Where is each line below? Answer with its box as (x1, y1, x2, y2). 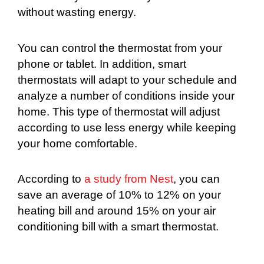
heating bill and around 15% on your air (18, 204, 216, 217)
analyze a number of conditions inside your (18, 89, 235, 102)
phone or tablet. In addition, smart (18, 57, 186, 70)
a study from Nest (84, 172, 173, 185)
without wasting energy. (18, 6, 136, 19)
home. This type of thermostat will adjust (18, 105, 220, 118)
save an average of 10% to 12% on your (18, 188, 221, 201)
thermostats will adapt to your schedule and (18, 73, 237, 86)
